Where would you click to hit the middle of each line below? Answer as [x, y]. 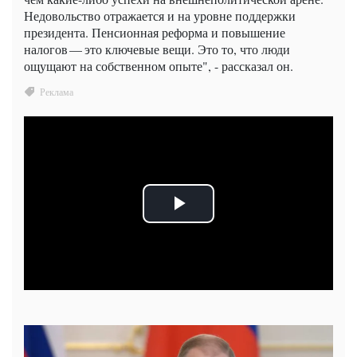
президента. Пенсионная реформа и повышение [155, 32]
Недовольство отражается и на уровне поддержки [160, 15]
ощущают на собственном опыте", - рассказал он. [159, 65]
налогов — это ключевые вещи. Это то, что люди [157, 49]
